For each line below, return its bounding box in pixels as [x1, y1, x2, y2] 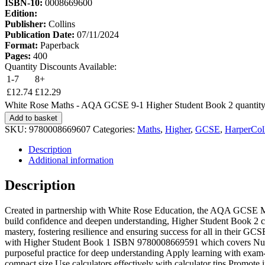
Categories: [93, 124, 137, 134]
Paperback [40, 40, 79, 50]
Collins [49, 18, 75, 29]
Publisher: [5, 18, 49, 29]
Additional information [28, 154, 114, 165]
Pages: [5, 50, 33, 61]
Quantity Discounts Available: [5, 61, 117, 72]
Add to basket [9, 113, 57, 122]
